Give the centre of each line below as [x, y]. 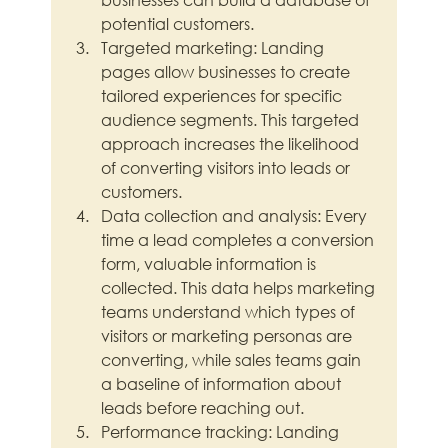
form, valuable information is [211, 264]
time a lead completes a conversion [240, 240]
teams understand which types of [230, 312]
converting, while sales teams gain [233, 360]
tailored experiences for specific [224, 96]
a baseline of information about [223, 384]
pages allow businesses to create [228, 72]
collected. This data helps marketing [240, 288]
